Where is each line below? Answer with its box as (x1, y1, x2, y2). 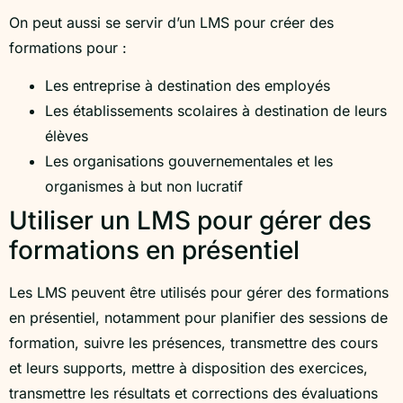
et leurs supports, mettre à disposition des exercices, (9, 358, 368, 377)
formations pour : (9, 38, 127, 57)
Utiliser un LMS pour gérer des (9, 204, 372, 236)
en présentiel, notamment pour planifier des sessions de (9, 308, 388, 327)
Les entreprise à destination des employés (45, 76, 330, 94)
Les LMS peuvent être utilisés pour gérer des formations (9, 282, 389, 301)
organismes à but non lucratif (45, 176, 243, 195)
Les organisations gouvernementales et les (45, 151, 333, 170)
